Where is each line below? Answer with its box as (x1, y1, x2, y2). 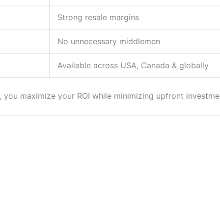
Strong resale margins (57, 12, 139, 23)
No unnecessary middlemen (57, 36, 160, 47)
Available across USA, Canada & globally (57, 60, 209, 71)
